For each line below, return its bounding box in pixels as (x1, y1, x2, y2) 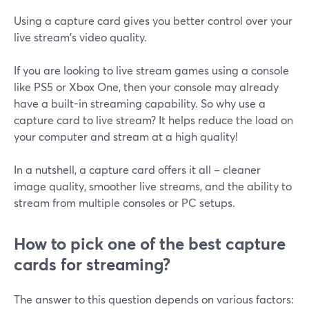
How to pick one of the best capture (14, 232, 286, 255)
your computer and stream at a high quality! (14, 129, 238, 144)
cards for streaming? (14, 253, 170, 276)
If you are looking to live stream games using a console (14, 63, 289, 78)
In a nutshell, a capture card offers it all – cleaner (14, 162, 261, 177)
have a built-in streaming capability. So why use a (14, 96, 266, 111)
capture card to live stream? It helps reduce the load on (14, 112, 293, 128)
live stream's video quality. (14, 30, 147, 45)
